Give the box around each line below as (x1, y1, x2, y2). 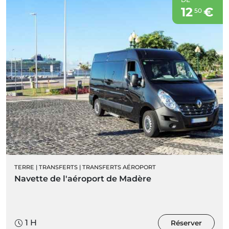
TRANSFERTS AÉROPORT (82, 164, 156, 171)
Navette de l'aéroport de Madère (14, 174, 151, 184)
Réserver (171, 219, 202, 227)
